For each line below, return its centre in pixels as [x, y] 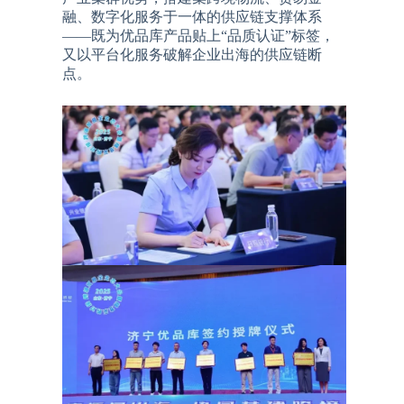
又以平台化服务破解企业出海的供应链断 [193, 54]
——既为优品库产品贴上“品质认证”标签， [199, 35]
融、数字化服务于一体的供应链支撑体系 [193, 16]
